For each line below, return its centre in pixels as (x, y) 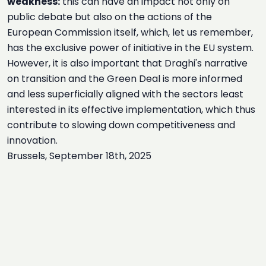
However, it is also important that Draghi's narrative (127, 63)
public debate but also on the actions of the (110, 17)
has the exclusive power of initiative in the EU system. (130, 48)
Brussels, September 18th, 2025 (79, 156)
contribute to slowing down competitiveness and (121, 125)
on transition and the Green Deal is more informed (125, 79)
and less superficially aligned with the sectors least (125, 94)
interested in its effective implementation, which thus (131, 110)
